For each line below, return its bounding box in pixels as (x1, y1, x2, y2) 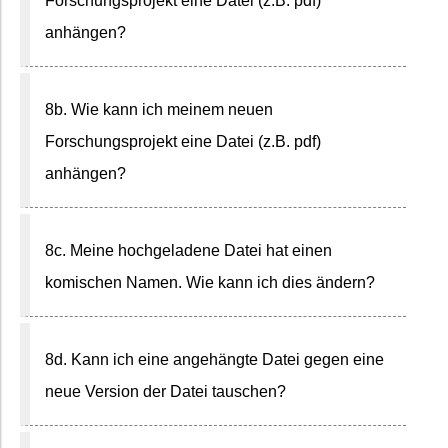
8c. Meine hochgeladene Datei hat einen (45, 242, 332, 259)
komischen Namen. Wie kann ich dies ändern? (45, 274, 375, 291)
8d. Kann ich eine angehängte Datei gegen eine (45, 351, 384, 368)
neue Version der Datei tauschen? (45, 383, 286, 400)
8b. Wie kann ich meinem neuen (45, 101, 273, 118)
